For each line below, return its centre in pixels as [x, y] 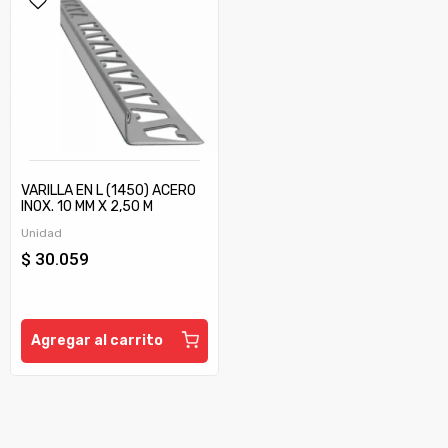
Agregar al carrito [97, 340]
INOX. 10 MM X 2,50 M [87, 206]
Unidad [41, 232]
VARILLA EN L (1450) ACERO [108, 190]
